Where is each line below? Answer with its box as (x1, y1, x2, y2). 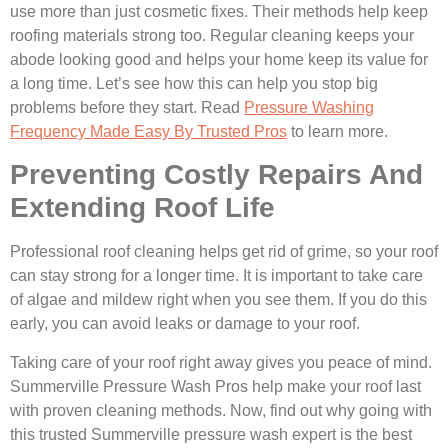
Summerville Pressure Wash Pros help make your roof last (10, 377, 421, 395)
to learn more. (287, 123, 388, 141)
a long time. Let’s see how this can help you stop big (10, 75, 378, 93)
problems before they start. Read (10, 99, 244, 117)
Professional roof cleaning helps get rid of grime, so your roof (10, 243, 438, 261)
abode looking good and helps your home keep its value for (10, 51, 428, 69)
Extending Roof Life (10, 192, 275, 224)
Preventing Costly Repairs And (10, 159, 423, 191)
